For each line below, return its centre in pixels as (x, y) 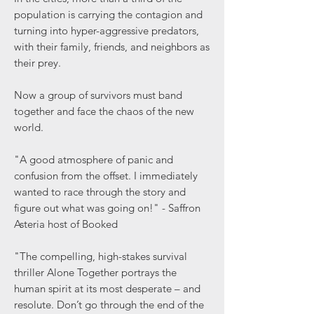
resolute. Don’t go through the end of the (109, 305)
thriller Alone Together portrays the (95, 272)
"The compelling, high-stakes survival (101, 256)
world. (29, 127)
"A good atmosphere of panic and (94, 159)
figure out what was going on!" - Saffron (107, 208)
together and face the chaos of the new (104, 111)
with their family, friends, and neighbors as (112, 47)
